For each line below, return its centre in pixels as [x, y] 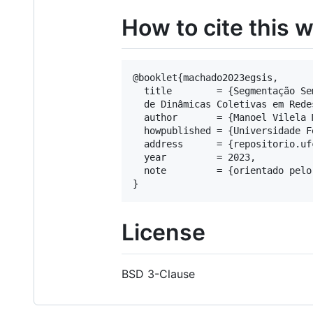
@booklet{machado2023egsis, [205, 78]
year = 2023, [194, 158]
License [163, 233]
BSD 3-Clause [158, 274]
